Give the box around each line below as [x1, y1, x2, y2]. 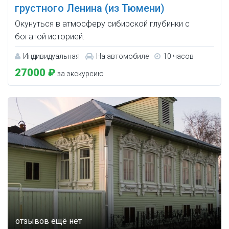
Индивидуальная [23, 52, 80, 60]
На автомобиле [96, 52, 149, 60]
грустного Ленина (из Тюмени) [15, 2, 165, 14]
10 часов [163, 52, 194, 60]
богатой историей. [15, 31, 85, 41]
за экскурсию [56, 69, 104, 78]
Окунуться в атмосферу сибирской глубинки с [15, 18, 190, 29]
